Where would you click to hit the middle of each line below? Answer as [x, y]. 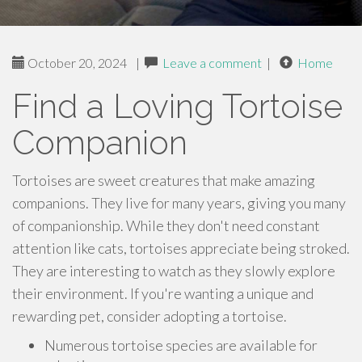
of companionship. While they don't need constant [166, 225]
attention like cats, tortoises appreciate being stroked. [181, 248]
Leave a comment [212, 63]
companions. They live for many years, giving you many [179, 203]
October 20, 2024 [76, 63]
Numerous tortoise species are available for [181, 345]
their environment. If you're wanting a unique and [163, 293]
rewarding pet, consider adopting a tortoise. [149, 316]
